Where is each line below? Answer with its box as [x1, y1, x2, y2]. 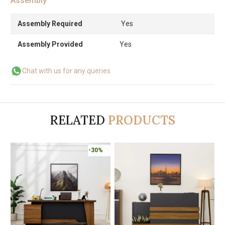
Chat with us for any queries [22, 66, 110, 75]
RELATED [50, 112, 105, 128]
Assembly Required [18, 19, 82, 28]
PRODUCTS [107, 112, 175, 128]
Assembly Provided [18, 40, 83, 48]
